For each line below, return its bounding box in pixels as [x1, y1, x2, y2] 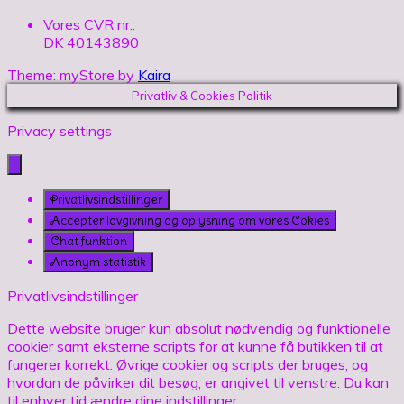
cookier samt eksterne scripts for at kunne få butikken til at [7, 336, 383, 355]
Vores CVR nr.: [43, 14, 135, 33]
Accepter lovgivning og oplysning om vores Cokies [50, 212, 329, 228]
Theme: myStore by [7, 65, 138, 84]
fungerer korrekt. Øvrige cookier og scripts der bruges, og [7, 354, 368, 373]
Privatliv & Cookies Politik [132, 87, 272, 103]
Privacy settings [7, 121, 112, 140]
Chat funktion [50, 233, 127, 249]
